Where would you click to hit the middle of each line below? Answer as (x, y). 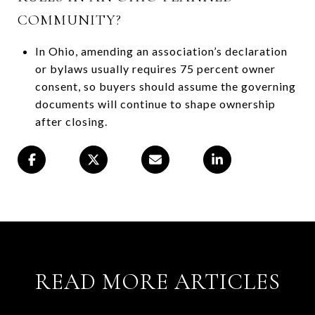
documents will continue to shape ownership (155, 103)
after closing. (71, 121)
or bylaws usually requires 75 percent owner (155, 68)
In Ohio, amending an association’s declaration (161, 51)
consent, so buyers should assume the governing (165, 86)
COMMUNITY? (70, 20)
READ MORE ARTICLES (157, 281)
